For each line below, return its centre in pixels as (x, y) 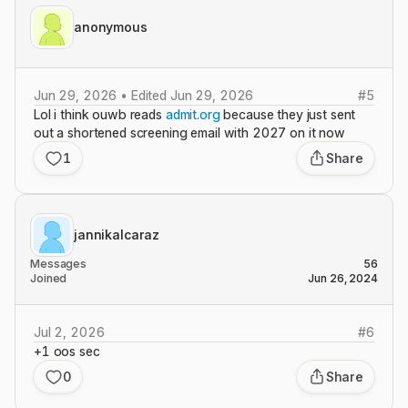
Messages (59, 264)
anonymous (111, 27)
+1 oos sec (67, 351)
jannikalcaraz (117, 235)
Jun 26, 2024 (343, 278)
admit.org (193, 114)
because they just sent (288, 114)
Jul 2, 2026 (69, 332)
